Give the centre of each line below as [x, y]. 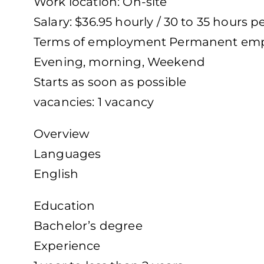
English [56, 174]
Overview [62, 134]
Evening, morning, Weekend [119, 62]
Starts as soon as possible [110, 82]
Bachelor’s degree [88, 226]
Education [65, 206]
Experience [67, 246]
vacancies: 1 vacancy [94, 102]
